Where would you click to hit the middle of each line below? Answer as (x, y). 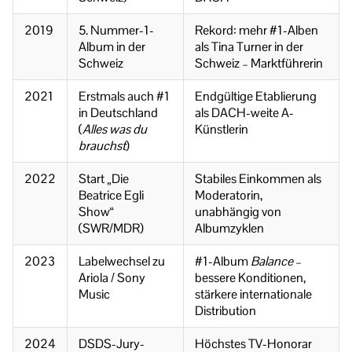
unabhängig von (238, 211)
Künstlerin (222, 129)
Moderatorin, (229, 195)
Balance (272, 261)
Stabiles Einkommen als (258, 178)
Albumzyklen (229, 228)
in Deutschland (118, 112)
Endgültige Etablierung (256, 96)
